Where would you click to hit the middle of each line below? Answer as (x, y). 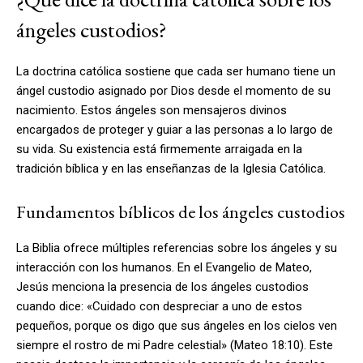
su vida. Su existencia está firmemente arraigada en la (159, 149)
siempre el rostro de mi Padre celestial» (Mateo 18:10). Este (175, 345)
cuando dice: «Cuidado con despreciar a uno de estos (159, 306)
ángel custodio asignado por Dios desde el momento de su (173, 90)
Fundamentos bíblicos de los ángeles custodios (181, 211)
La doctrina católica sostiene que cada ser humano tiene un (176, 71)
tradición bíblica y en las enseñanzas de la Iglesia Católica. (171, 168)
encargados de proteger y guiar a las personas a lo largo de (175, 129)
